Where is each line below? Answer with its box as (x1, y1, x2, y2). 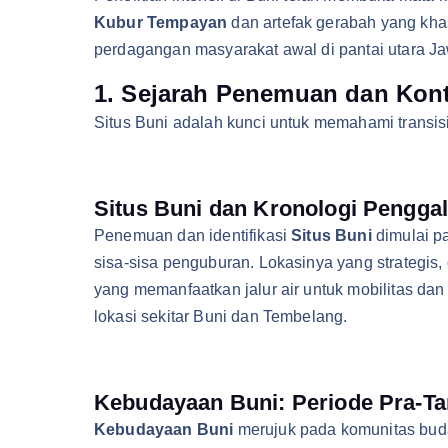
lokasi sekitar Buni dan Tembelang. (94, 308, 348, 325)
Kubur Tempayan (94, 14, 228, 31)
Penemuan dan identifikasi (94, 227, 292, 244)
